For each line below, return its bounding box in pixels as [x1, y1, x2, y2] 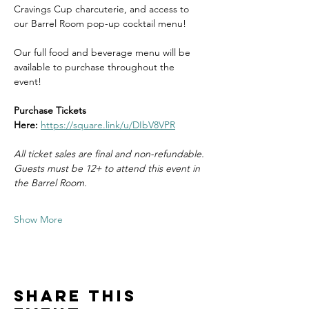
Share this [14, 286, 137, 306]
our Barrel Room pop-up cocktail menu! [14, 17, 189, 30]
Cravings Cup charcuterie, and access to [14, 3, 192, 15]
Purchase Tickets [14, 104, 89, 117]
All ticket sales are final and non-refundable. [14, 148, 204, 160]
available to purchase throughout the [14, 61, 177, 73]
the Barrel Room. [14, 177, 90, 189]
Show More [14, 213, 63, 226]
